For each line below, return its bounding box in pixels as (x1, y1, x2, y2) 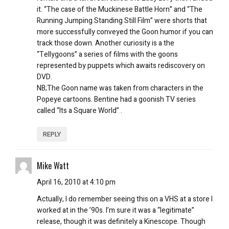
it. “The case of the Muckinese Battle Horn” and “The (37, 4, 202, 15)
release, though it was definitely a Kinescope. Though (37, 216, 205, 227)
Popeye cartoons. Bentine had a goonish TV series (37, 94, 196, 105)
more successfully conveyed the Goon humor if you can (37, 26, 213, 37)
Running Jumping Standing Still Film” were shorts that (37, 15, 207, 26)
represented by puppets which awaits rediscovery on (37, 60, 205, 71)
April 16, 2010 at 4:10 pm (37, 176, 116, 188)
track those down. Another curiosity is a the (37, 37, 174, 49)
